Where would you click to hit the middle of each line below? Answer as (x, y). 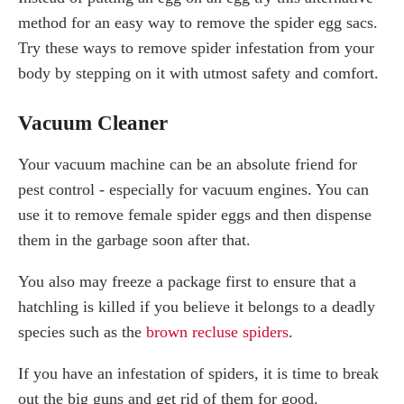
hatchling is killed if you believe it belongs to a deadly (197, 306)
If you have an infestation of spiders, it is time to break (198, 373)
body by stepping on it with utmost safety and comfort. (198, 73)
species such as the (82, 331)
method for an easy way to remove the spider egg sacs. (198, 23)
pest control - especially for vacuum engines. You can (193, 189)
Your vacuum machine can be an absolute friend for (188, 164)
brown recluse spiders (217, 331)
